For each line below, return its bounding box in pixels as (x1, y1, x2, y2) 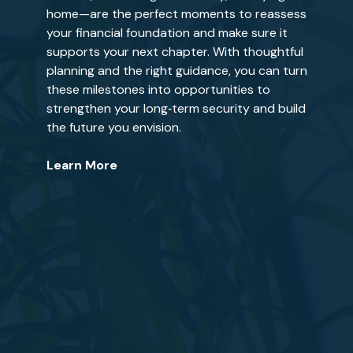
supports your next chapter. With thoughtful (46, 43, 303, 60)
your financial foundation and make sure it (46, 24, 288, 41)
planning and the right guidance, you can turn (46, 62, 307, 79)
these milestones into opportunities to (46, 81, 270, 98)
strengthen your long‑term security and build (46, 100, 306, 117)
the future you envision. (46, 119, 181, 136)
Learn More (46, 157, 117, 173)
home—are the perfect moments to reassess (46, 6, 307, 22)
